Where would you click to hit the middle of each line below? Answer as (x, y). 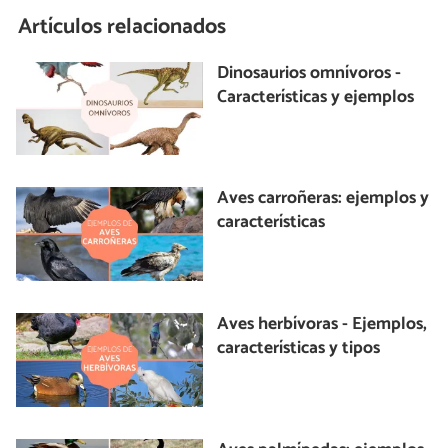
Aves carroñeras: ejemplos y (323, 199)
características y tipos (299, 349)
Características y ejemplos (316, 97)
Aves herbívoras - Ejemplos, (322, 325)
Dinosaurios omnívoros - (309, 73)
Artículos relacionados (122, 27)
